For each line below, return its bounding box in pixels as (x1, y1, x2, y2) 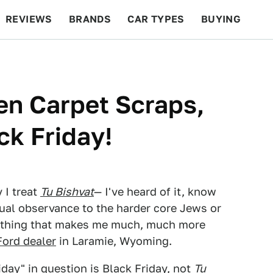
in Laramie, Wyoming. (56, 235, 172, 247)
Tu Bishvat (40, 185, 94, 198)
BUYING (200, 13, 241, 25)
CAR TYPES (127, 13, 185, 25)
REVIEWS (5, 13, 52, 25)
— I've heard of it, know (94, 185, 216, 198)
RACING (101, 52, 141, 64)
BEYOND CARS (12, 52, 85, 64)
